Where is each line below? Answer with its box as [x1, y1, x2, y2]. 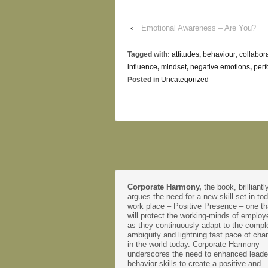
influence [127, 63, 157, 72]
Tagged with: [127, 50, 172, 59]
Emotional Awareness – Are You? [141, 23, 256, 33]
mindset [161, 63, 187, 72]
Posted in [127, 75, 161, 84]
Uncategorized [161, 75, 209, 84]
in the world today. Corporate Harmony [127, 239, 260, 249]
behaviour [203, 50, 236, 59]
